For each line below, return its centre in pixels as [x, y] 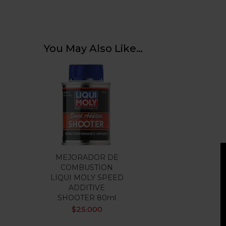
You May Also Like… [93, 48]
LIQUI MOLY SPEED [87, 178]
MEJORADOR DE [87, 157]
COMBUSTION [87, 167]
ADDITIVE [87, 188]
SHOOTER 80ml [87, 198]
